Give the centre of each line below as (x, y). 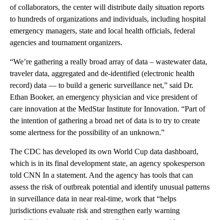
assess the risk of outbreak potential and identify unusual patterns (110, 187)
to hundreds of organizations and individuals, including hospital (108, 19)
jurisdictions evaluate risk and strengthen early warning (95, 210)
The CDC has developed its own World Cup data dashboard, (104, 151)
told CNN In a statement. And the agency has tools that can (101, 175)
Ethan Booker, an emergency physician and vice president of (104, 97)
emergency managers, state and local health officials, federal (102, 31)
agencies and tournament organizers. (66, 42)
